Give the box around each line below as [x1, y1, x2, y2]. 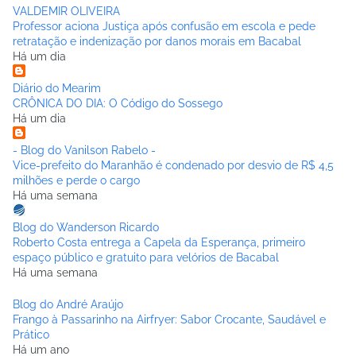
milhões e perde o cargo [13, 173, 140, 187]
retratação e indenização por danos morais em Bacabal [13, 34, 301, 48]
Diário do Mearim [13, 81, 101, 95]
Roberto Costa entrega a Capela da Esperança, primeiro [13, 235, 305, 249]
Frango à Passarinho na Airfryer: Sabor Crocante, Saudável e [13, 312, 326, 326]
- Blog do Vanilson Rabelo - [13, 143, 156, 157]
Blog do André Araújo [13, 297, 123, 311]
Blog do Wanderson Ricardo [13, 220, 159, 234]
